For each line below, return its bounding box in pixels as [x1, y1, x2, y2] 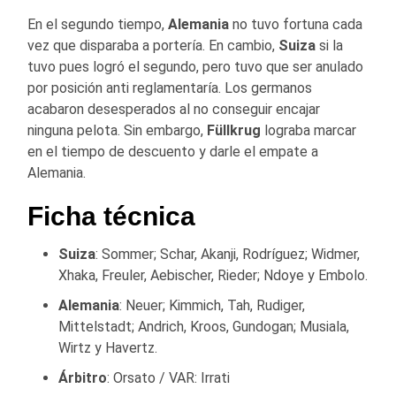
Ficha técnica [27, 201, 195, 231]
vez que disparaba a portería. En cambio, [27, 36, 278, 54]
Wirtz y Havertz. [58, 339, 157, 356]
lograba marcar [261, 121, 356, 139]
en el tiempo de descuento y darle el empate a [27, 142, 318, 160]
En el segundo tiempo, [27, 15, 168, 33]
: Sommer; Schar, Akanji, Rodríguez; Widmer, [95, 245, 360, 263]
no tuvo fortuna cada [229, 15, 362, 33]
